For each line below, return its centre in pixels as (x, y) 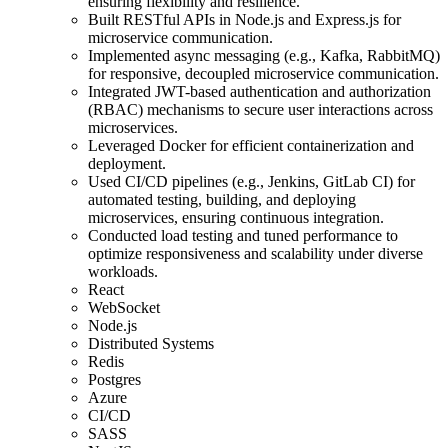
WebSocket (124, 307)
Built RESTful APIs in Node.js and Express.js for (244, 19)
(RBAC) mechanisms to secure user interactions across (260, 109)
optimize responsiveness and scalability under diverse (255, 253)
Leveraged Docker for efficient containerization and (251, 145)
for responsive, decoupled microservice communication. (263, 73)
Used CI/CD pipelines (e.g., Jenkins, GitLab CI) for (251, 181)
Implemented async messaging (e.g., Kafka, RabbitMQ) (264, 55)
